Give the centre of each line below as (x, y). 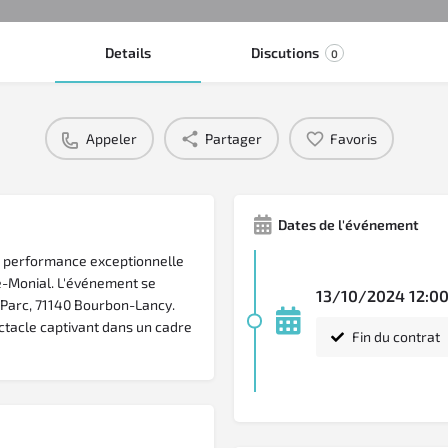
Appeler (111, 138)
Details (127, 53)
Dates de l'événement (348, 225)
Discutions (284, 53)
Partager (233, 138)
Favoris (353, 138)
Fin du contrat (394, 337)
